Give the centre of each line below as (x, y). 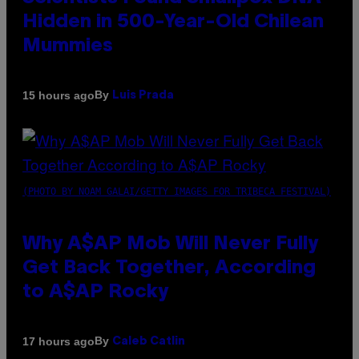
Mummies (68, 47)
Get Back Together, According (169, 269)
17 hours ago (58, 341)
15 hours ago (58, 95)
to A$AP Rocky (95, 293)
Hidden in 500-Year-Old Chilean (173, 23)
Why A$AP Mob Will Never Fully (170, 245)
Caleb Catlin (149, 342)
